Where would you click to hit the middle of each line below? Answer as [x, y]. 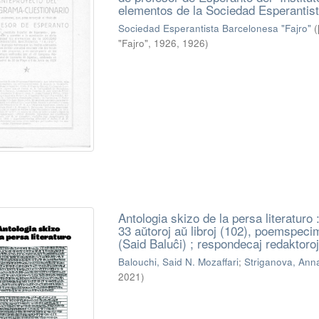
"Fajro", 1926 [147, 43]
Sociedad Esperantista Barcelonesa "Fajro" [214, 28]
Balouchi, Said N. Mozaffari [178, 261]
